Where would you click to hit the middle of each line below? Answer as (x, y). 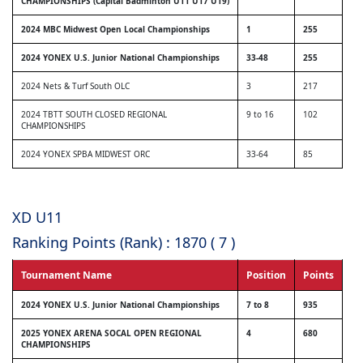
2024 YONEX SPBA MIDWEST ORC (85, 154)
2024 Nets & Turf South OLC (75, 86)
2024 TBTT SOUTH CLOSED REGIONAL (94, 114)
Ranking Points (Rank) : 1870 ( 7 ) (124, 242)
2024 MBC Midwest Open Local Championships (115, 29)
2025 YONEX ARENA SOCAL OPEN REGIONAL (111, 333)
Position (266, 275)
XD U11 (37, 217)
